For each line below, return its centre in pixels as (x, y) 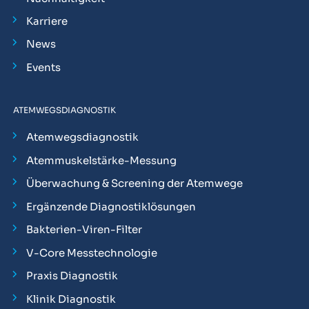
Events (43, 67)
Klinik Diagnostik (71, 299)
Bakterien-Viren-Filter (84, 230)
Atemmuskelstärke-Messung (101, 160)
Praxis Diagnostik (72, 276)
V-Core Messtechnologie (91, 252)
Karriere (47, 21)
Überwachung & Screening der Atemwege (134, 183)
